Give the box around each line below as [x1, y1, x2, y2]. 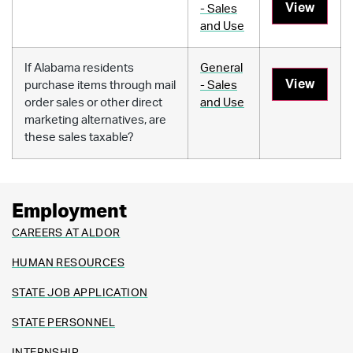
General [200, 61, 243, 74]
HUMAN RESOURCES [12, 257, 124, 269]
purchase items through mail [24, 79, 176, 91]
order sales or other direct [24, 96, 162, 109]
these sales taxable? [24, 131, 134, 143]
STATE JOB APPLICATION [12, 287, 148, 299]
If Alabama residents [24, 61, 134, 74]
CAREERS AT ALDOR [12, 227, 121, 239]
